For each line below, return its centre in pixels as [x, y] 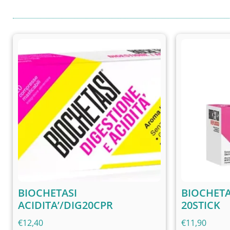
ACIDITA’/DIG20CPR [65, 205]
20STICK [200, 205]
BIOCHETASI [47, 193]
